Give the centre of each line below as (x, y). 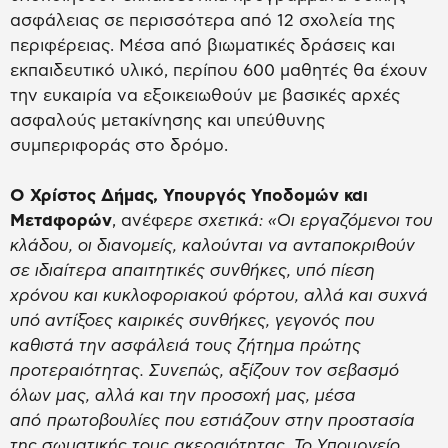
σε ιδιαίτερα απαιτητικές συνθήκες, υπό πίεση (192, 271)
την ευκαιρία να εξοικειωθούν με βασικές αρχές (205, 96)
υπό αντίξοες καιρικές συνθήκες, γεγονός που (192, 321)
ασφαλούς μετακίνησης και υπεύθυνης (167, 121)
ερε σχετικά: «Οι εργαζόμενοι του (298, 221)
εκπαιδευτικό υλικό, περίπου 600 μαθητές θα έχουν (219, 71)
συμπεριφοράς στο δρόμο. (119, 146)
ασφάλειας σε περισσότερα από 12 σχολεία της (202, 21)
